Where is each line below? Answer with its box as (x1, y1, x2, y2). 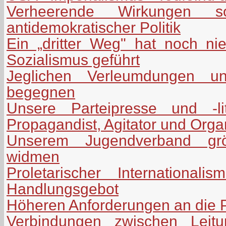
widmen (7, 148, 60, 165)
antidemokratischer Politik (7, 19, 181, 36)
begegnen (7, 83, 75, 100)
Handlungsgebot (7, 180, 119, 197)
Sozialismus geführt (7, 51, 140, 68)
